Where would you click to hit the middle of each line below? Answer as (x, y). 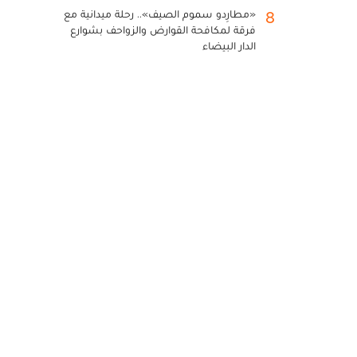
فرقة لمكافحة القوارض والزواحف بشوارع (163, 29)
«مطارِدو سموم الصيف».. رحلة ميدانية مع (160, 14)
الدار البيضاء (229, 45)
